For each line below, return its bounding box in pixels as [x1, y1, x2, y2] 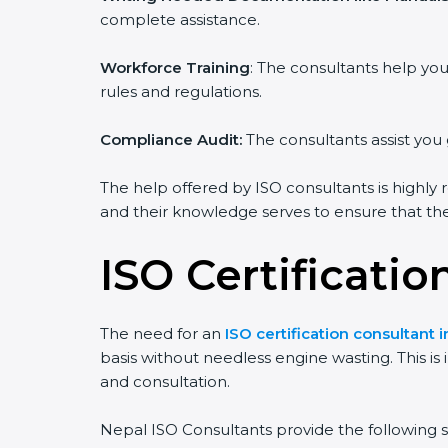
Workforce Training [100, 58, 250, 77]
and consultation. [100, 372, 230, 391]
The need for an [100, 324, 225, 343]
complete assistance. [100, 10, 260, 29]
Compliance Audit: [100, 130, 242, 149]
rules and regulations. [100, 82, 262, 101]
